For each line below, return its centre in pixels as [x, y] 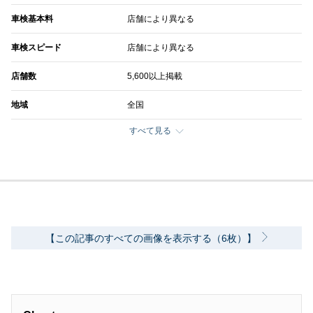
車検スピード [36, 48]
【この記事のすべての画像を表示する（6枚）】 [151, 239]
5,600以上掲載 [155, 77]
